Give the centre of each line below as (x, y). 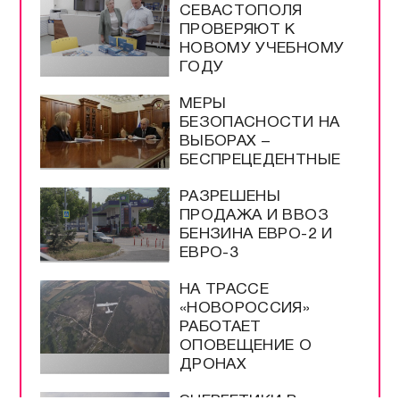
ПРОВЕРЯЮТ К (237, 29)
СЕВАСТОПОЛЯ (241, 11)
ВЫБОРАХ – (225, 141)
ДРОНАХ (212, 364)
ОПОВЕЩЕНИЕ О (246, 346)
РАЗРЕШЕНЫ (230, 196)
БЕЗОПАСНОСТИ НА (259, 122)
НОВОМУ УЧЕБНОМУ (262, 48)
